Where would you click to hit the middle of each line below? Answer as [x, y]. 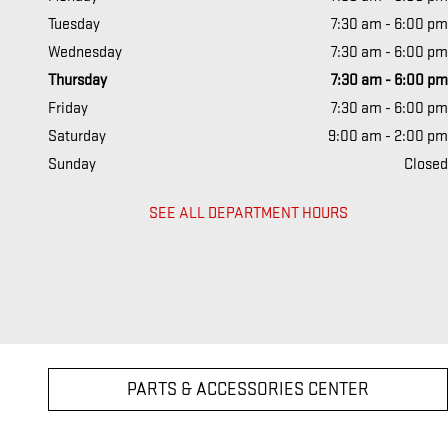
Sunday [72, 164]
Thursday [77, 80]
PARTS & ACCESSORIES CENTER [248, 389]
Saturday [77, 136]
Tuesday [74, 24]
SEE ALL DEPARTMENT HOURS [248, 213]
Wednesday [85, 52]
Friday [68, 108]
